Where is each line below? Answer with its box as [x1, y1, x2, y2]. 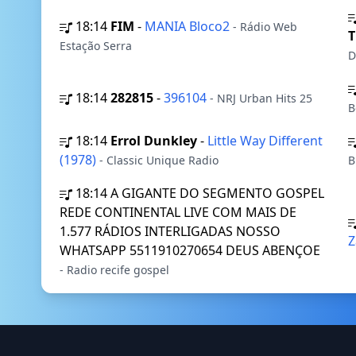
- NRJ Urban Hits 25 [210, 91, 312, 106]
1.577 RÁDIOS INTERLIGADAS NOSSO [60, 222, 281, 240]
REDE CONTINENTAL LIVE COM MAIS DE [60, 203, 296, 221]
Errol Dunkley [110, 132, 197, 149]
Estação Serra [60, 38, 132, 53]
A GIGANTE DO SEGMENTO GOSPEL [110, 184, 324, 202]
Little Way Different [207, 132, 323, 149]
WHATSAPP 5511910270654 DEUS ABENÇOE [60, 242, 320, 259]
